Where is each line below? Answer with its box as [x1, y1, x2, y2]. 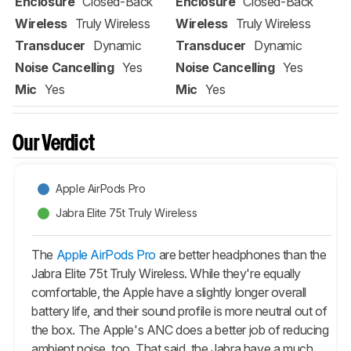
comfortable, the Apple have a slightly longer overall [31, 284, 307, 300]
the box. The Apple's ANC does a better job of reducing [31, 321, 329, 338]
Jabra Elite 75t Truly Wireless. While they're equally [31, 265, 302, 281]
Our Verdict [13, 134, 96, 154]
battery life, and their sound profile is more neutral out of [31, 302, 327, 319]
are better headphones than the [155, 246, 327, 262]
